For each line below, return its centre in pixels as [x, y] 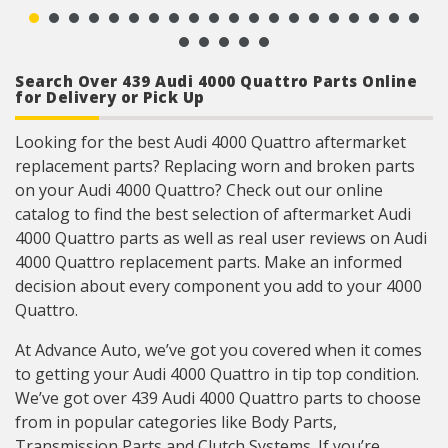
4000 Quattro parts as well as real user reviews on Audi [221, 238]
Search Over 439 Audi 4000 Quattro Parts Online [216, 81]
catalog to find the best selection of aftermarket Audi [213, 214]
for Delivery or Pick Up [110, 97]
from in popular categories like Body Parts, [176, 422]
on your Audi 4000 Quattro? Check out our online [199, 190]
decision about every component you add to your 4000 [218, 286]
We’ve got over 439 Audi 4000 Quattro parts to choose [218, 398]
